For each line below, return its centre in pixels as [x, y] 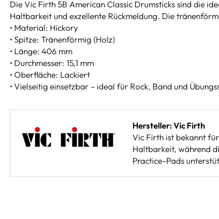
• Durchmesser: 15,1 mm [52, 63]
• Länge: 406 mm [41, 51]
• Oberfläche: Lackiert [50, 74]
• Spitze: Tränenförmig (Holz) [62, 39]
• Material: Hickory [44, 27]
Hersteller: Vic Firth [169, 125]
